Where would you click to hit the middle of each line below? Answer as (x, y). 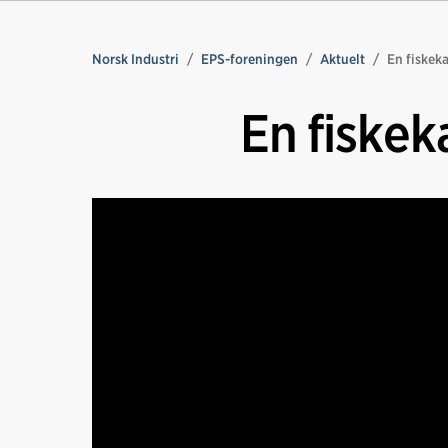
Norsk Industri (135, 59)
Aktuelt (342, 59)
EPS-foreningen (249, 59)
